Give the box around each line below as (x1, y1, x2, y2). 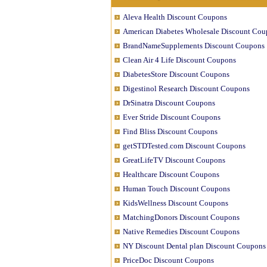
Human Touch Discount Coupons (123, 184, 230, 193)
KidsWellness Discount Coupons (123, 198, 228, 207)
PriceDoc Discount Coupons (123, 256, 214, 265)
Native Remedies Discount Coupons (123, 227, 240, 236)
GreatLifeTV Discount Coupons (123, 156, 225, 164)
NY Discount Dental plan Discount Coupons (123, 241, 266, 250)
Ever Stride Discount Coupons (123, 113, 221, 122)
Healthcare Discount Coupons (123, 170, 219, 179)
